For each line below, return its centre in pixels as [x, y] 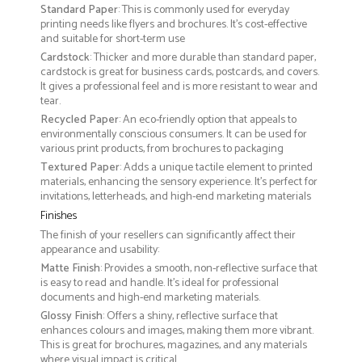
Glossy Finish [72, 316]
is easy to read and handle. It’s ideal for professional [160, 283]
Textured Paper [80, 167]
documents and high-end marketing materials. [150, 297]
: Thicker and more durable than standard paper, [203, 57]
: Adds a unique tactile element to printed [216, 167]
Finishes [59, 216]
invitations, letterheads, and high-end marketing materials [176, 196]
